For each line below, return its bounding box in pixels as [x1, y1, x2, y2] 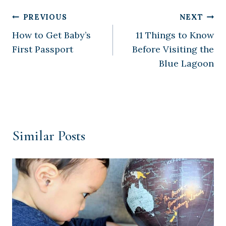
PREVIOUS [23, 12, 67, 22]
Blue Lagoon [159, 57, 214, 69]
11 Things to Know [136, 29, 214, 41]
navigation [12, 32, 70, 49]
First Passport [12, 43, 73, 55]
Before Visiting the [132, 43, 214, 55]
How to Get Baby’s [12, 29, 91, 41]
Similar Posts [12, 127, 85, 144]
